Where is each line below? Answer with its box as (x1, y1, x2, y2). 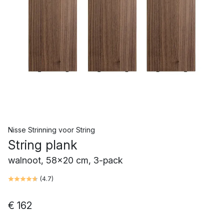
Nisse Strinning (8, 125, 56, 134)
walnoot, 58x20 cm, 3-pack (8, 155, 123, 165)
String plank (8, 137, 77, 152)
